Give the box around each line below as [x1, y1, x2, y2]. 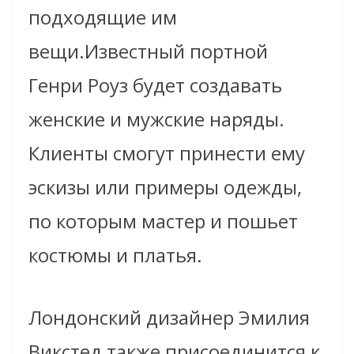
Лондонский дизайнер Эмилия [28, 303, 310, 330]
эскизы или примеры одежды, [28, 173, 302, 200]
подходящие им [28, 3, 177, 30]
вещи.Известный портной [28, 37, 268, 64]
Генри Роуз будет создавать [28, 71, 282, 98]
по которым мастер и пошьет [28, 207, 298, 234]
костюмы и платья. [28, 241, 202, 268]
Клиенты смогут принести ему [28, 139, 305, 166]
